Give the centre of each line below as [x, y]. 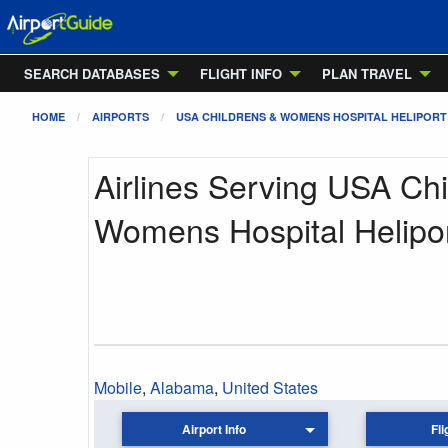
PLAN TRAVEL [367, 73]
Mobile [118, 387]
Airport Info [214, 429]
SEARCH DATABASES [92, 73]
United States [270, 387]
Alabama [182, 387]
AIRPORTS [120, 116]
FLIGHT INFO [241, 73]
